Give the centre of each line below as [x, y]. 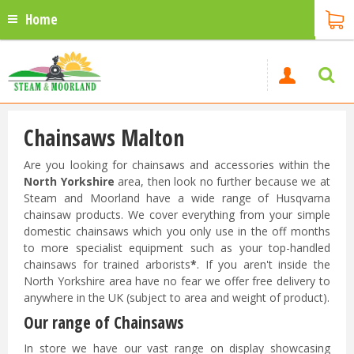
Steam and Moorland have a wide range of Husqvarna [177, 198]
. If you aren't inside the [263, 264]
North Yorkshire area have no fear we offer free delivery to [177, 281]
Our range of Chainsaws [104, 322]
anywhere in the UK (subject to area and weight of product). [177, 298]
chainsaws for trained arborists [107, 264]
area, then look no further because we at [222, 181]
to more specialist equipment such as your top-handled [177, 248]
